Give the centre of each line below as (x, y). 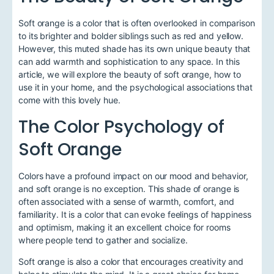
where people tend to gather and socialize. (103, 240)
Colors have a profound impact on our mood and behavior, (133, 176)
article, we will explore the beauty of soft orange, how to (130, 75)
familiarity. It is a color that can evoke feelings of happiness (135, 214)
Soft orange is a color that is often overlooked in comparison (137, 23)
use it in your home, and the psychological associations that (135, 87)
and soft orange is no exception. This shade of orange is (129, 188)
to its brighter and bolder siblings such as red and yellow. (131, 36)
